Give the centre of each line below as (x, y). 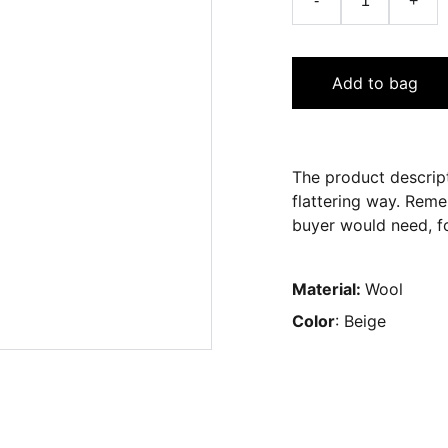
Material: (328, 289)
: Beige (360, 321)
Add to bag (375, 83)
